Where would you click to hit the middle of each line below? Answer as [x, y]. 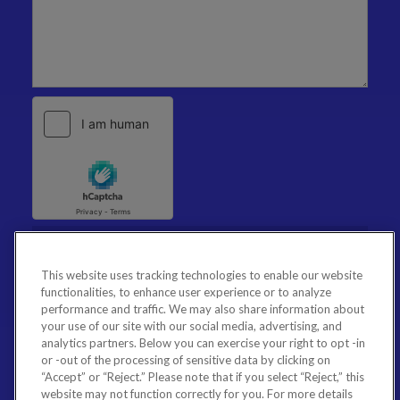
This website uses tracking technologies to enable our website [202, 275]
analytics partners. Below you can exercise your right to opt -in [203, 343]
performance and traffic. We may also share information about [203, 309]
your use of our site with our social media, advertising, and [192, 326]
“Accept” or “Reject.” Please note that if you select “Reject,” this [203, 377]
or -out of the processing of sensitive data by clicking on [186, 360]
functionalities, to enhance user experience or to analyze [186, 292]
